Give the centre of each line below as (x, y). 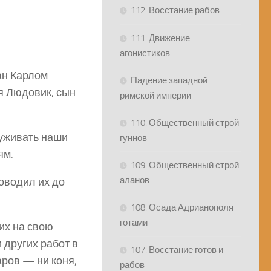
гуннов (133, 138)
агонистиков (145, 54)
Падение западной (169, 81)
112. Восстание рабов (175, 11)
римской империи (155, 96)
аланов (135, 181)
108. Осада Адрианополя (182, 208)
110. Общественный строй (185, 123)
